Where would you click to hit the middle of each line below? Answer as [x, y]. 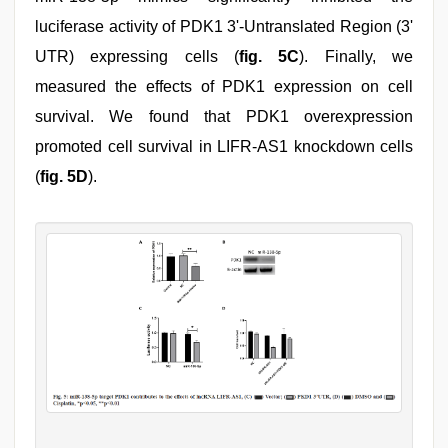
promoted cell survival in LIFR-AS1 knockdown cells [224, 146]
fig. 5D [64, 176]
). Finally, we [356, 56]
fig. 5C [269, 56]
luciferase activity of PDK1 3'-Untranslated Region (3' [224, 26]
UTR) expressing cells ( [137, 56]
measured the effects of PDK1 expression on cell [224, 86]
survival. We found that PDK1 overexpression [224, 116]
